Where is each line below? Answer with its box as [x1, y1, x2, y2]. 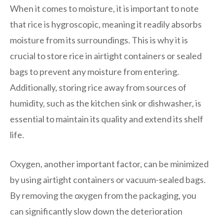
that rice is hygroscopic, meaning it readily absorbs [10, 18, 202, 30]
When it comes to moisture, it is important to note [10, 2, 199, 14]
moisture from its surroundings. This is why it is [10, 34, 188, 45]
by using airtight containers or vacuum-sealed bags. [10, 174, 206, 185]
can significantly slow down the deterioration [10, 205, 183, 217]
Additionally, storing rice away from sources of [10, 81, 186, 93]
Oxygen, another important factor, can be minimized [10, 158, 209, 169]
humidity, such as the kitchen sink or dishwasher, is [10, 97, 201, 109]
